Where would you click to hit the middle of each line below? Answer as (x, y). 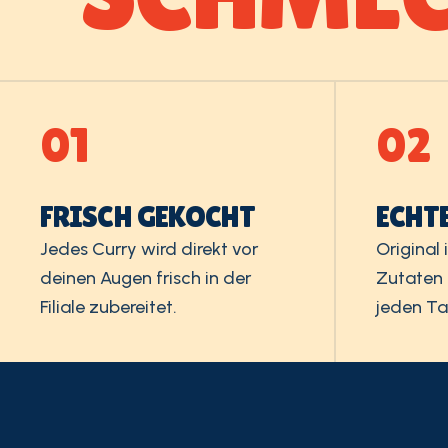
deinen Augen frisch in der (145, 278)
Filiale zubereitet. (108, 307)
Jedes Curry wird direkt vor (149, 249)
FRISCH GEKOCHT (148, 216)
